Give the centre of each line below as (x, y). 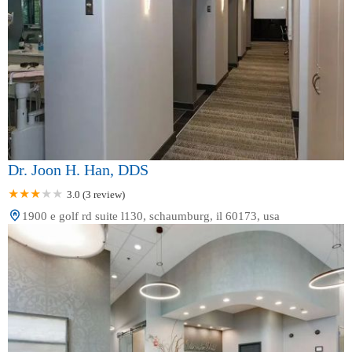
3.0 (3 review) (96, 195)
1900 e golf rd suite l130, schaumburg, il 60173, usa (151, 216)
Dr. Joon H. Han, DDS (78, 170)
